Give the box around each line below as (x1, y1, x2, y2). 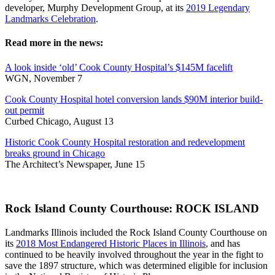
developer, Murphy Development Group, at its (5, 2, 186, 14)
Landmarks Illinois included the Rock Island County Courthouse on (5, 227, 267, 238)
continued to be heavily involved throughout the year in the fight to (5, 249, 263, 260)
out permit (5, 104, 44, 115)
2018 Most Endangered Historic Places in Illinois (16, 238, 206, 249)
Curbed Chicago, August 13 (5, 115, 114, 126)
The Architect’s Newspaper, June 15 (5, 158, 145, 169)
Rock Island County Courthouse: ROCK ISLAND (5, 202, 259, 215)
